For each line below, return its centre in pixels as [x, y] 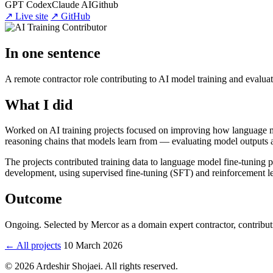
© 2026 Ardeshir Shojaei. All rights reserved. [91, 266]
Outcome [34, 199]
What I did [39, 105]
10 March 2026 [93, 246]
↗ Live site [27, 16]
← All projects [33, 246]
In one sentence [53, 53]
